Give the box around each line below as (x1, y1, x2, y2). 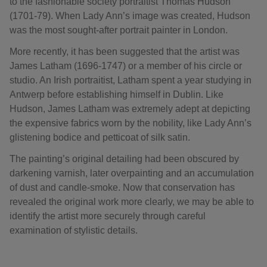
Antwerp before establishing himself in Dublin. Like (10, 89, 223, 100)
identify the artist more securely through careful (10, 211, 206, 221)
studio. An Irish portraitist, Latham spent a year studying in (10, 75, 252, 85)
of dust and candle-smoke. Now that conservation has (10, 182, 235, 193)
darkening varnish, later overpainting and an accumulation (10, 168, 254, 178)
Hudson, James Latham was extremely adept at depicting (10, 104, 250, 114)
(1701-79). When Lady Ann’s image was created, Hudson (10, 11, 250, 21)
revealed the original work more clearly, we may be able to (10, 197, 254, 207)
